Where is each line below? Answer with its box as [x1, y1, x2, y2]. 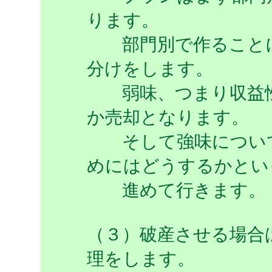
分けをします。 [87, 59, 213, 78]
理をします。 [87, 249, 195, 268]
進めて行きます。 [87, 180, 266, 200]
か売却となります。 [87, 107, 249, 127]
